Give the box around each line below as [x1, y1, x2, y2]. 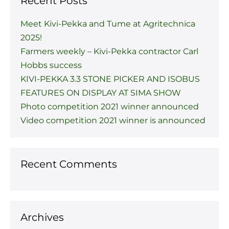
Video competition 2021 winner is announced [20, 115, 205, 125]
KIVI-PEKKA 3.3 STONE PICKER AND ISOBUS [20, 74, 200, 84]
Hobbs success [20, 60, 82, 70]
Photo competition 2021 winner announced [20, 101, 199, 111]
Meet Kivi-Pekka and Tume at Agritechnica [20, 18, 195, 29]
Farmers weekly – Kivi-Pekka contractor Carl [20, 46, 198, 56]
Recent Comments [20, 157, 117, 170]
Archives [20, 211, 64, 223]
